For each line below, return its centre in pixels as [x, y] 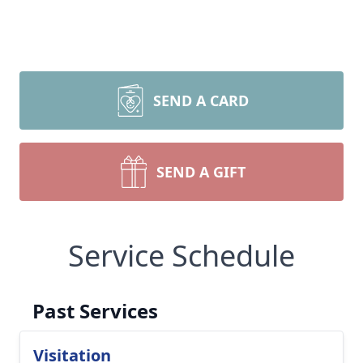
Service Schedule [181, 256]
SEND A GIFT [201, 172]
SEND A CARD [201, 100]
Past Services [95, 311]
